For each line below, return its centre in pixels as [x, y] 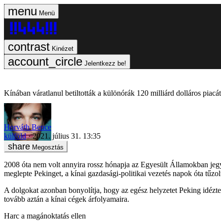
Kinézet [63, 49]
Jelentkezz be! [105, 63]
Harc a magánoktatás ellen [45, 216]
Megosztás [48, 147]
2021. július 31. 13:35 [67, 136]
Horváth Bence [28, 127]
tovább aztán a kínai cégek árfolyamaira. [67, 199]
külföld [15, 136]
